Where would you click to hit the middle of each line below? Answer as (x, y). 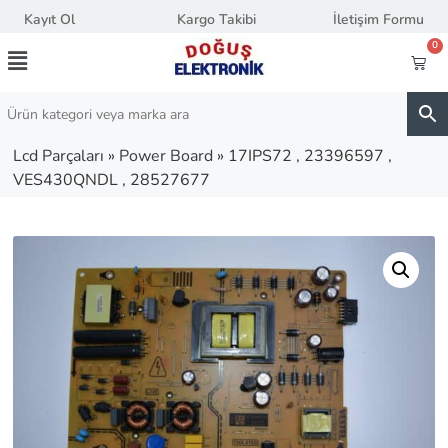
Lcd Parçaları (58, 156)
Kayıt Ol (49, 19)
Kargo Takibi (217, 19)
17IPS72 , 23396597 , (310, 156)
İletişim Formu (378, 19)
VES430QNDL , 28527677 (111, 180)
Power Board (166, 156)
